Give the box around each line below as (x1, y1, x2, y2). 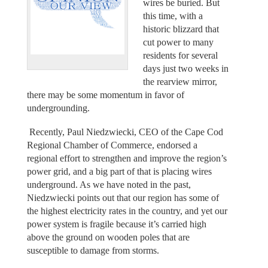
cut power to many (143, 36, 214, 47)
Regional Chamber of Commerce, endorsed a (26, 140, 197, 151)
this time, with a (143, 10, 203, 21)
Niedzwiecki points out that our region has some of (26, 193, 219, 203)
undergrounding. (26, 102, 90, 113)
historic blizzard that (143, 23, 219, 34)
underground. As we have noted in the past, (26, 179, 191, 190)
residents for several (143, 50, 218, 60)
